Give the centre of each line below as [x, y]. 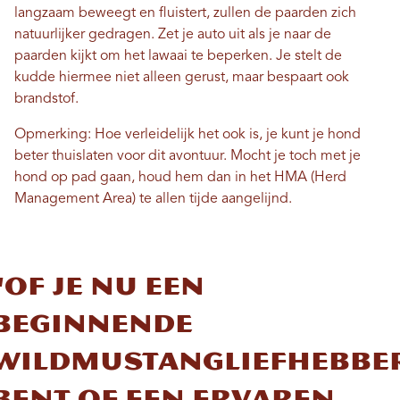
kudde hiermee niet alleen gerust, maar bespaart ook [182, 77]
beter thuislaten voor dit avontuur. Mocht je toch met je [187, 156]
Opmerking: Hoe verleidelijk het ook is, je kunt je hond [187, 134]
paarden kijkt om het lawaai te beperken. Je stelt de [178, 56]
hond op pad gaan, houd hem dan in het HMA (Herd [180, 177]
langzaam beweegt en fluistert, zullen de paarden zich [185, 13]
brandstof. [46, 99]
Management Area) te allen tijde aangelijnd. [153, 199]
